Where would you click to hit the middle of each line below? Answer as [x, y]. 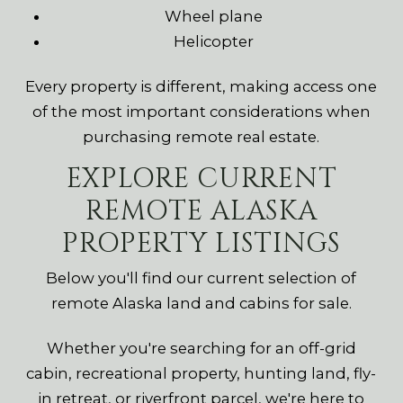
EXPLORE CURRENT [201, 179]
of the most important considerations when [201, 112]
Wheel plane [214, 17]
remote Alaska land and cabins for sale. [201, 304]
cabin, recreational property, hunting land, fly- [201, 374]
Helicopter [214, 42]
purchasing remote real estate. [201, 137]
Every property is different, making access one [201, 87]
